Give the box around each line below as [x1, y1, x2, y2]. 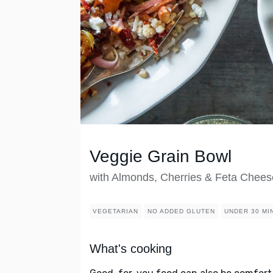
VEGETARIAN [93, 208, 138, 215]
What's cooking [90, 242, 172, 256]
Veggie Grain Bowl [90, 147, 232, 166]
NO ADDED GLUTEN [147, 208, 215, 215]
